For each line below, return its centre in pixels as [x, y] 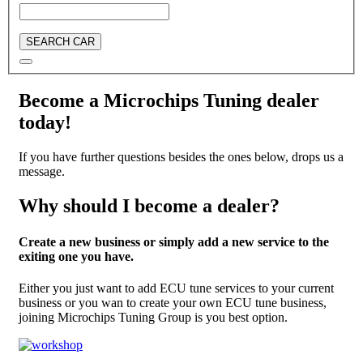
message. [42, 172]
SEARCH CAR [60, 41]
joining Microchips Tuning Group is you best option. [153, 317]
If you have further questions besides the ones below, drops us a [181, 157]
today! [45, 123]
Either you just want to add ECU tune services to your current [176, 288]
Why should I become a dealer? [149, 206]
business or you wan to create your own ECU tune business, [173, 302]
